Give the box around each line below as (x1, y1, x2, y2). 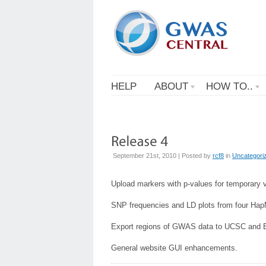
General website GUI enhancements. (111, 243, 237, 252)
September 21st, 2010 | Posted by (113, 151, 213, 159)
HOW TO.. (206, 81, 253, 92)
